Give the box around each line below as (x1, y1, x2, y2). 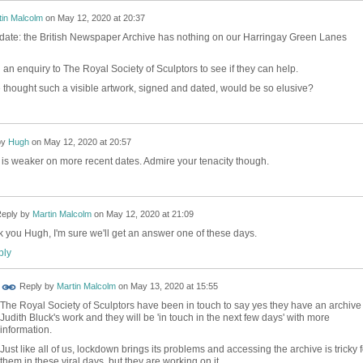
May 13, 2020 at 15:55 (130, 281, 218, 292)
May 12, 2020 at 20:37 (57, 13, 145, 23)
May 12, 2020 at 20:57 (43, 137, 131, 147)
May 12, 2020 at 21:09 (105, 209, 194, 220)
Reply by (16, 281, 57, 292)
